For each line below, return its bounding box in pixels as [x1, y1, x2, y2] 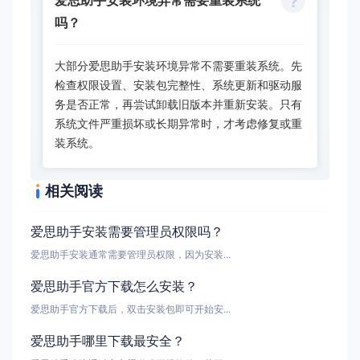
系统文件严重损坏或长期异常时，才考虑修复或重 [55, 115, 302, 132]
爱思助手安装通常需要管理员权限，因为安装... [31, 247, 231, 261]
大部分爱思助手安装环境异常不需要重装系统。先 [55, 57, 302, 74]
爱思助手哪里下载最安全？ [31, 331, 185, 350]
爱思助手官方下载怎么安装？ [31, 276, 198, 296]
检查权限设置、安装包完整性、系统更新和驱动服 [55, 76, 302, 93]
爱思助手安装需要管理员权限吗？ [31, 222, 223, 241]
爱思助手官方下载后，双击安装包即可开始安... [31, 301, 231, 316]
